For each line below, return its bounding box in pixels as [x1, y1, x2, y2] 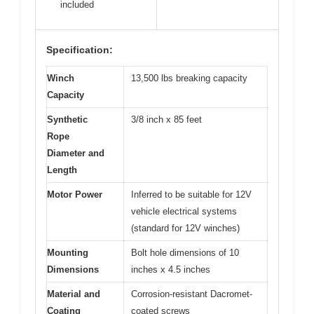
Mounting [47, 247, 88, 258]
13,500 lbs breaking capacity [131, 73, 247, 83]
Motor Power [47, 189, 102, 200]
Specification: [46, 44, 113, 55]
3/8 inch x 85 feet [131, 114, 202, 125]
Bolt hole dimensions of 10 [131, 247, 239, 258]
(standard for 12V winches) [131, 223, 240, 233]
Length [47, 165, 77, 175]
